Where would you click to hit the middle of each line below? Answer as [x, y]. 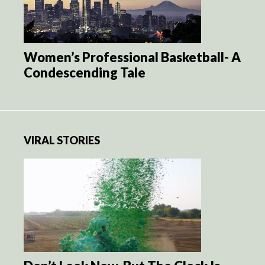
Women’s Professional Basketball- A [132, 57]
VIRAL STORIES [62, 140]
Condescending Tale [85, 72]
